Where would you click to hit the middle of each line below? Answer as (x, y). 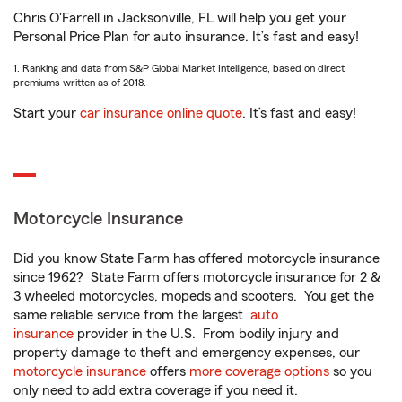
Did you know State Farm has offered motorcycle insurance (197, 258)
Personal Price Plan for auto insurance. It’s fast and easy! (186, 37)
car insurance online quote (161, 113)
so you (351, 371)
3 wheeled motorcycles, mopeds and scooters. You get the (194, 296)
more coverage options (259, 371)
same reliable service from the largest (132, 315)
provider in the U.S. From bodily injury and (206, 334)
